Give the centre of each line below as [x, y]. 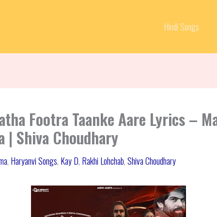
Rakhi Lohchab [103, 161]
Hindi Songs [181, 26]
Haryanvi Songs [34, 161]
